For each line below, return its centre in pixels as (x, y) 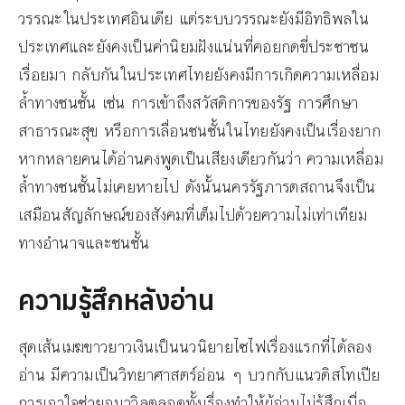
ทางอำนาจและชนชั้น (84, 244)
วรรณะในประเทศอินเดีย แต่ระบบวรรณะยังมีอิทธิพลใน (193, 19)
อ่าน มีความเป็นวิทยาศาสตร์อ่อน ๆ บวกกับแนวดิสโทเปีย (199, 376)
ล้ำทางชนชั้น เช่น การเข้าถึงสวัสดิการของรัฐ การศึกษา (188, 104)
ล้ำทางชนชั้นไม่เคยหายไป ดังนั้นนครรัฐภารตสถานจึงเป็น (197, 188)
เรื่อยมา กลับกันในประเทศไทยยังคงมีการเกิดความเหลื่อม (198, 75)
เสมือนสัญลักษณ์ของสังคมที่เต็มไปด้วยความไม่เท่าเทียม (193, 216)
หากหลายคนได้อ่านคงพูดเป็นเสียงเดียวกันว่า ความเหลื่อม (201, 160)
